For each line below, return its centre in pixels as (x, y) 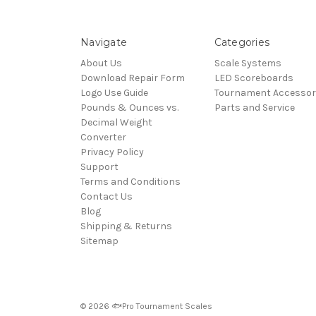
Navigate (104, 43)
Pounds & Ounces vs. (129, 108)
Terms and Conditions (130, 182)
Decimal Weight (116, 123)
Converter (103, 138)
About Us (101, 63)
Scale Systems (248, 63)
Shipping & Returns (126, 226)
